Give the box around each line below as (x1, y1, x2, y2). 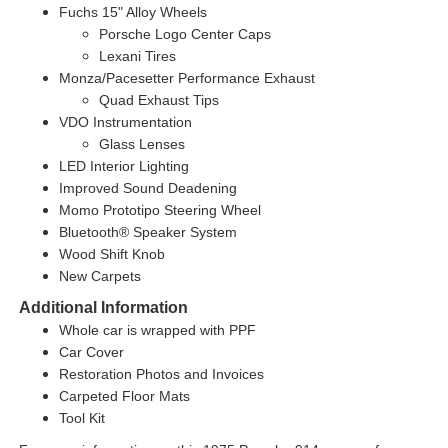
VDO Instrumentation (58, 113, 192, 130)
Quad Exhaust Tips (98, 91, 219, 108)
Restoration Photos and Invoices (58, 365, 264, 382)
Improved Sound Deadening (58, 179, 237, 196)
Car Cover (58, 343, 124, 360)
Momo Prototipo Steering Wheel (58, 201, 261, 218)
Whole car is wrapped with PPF (58, 321, 256, 338)
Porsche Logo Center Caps (98, 25, 271, 42)
